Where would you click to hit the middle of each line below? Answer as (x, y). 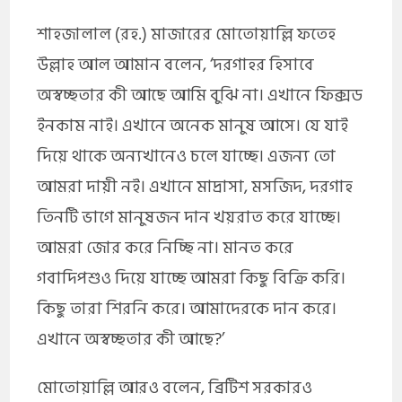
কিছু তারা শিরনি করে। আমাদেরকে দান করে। (187, 309)
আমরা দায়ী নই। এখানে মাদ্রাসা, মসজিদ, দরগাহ (195, 187)
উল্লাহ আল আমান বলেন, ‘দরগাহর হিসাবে (176, 65)
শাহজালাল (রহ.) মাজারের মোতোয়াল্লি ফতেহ (187, 34)
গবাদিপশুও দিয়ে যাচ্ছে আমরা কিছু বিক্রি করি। (192, 278)
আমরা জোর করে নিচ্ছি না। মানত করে (166, 248)
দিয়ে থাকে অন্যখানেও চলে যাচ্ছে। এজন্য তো (187, 156)
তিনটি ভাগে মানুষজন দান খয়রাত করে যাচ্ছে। (189, 217)
